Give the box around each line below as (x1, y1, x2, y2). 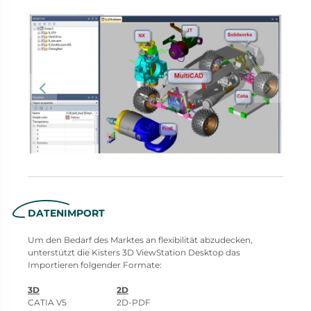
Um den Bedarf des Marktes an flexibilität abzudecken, (28, 234, 253, 245)
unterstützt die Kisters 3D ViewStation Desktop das (28, 246, 240, 258)
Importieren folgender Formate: (28, 259, 162, 270)
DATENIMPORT (28, 207, 105, 220)
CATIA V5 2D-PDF (28, 296, 151, 308)
